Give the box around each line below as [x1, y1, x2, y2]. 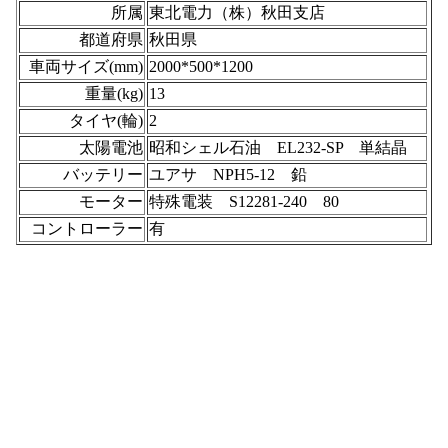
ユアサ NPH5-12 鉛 [149, 166, 307, 183]
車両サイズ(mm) [29, 58, 143, 75]
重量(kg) [85, 85, 143, 102]
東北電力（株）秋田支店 [149, 4, 325, 21]
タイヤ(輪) [69, 112, 143, 129]
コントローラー [31, 220, 143, 237]
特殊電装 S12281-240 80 [149, 193, 339, 210]
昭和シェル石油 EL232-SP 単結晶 [149, 139, 407, 156]
